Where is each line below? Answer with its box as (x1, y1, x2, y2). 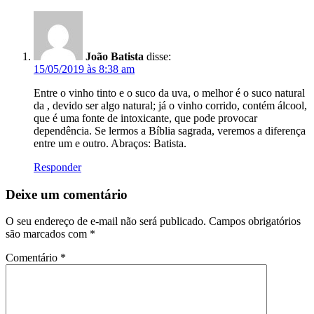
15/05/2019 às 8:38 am (34, 63, 135, 76)
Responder (34, 161, 81, 174)
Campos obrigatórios (209, 215, 301, 228)
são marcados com (6, 228, 90, 240)
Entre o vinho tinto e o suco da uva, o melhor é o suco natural (34, 87, 305, 100)
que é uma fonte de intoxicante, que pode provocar (34, 112, 257, 125)
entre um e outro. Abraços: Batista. (34, 137, 186, 150)
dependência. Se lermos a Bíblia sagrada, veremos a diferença (34, 125, 306, 137)
